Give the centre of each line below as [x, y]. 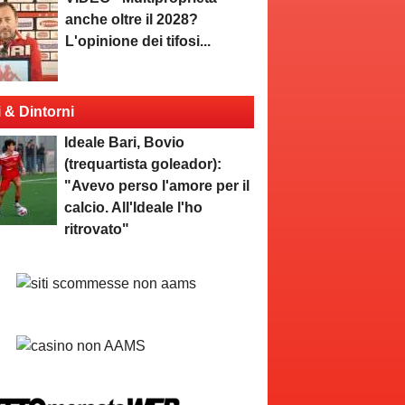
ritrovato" [97, 229]
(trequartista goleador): [143, 164]
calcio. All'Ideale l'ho [134, 207]
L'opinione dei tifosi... [138, 41]
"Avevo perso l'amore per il [157, 186]
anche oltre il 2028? [132, 19]
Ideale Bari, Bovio [125, 142]
